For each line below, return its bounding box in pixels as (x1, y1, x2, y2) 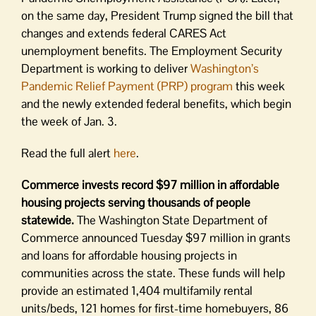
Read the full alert (21, 145, 114, 161)
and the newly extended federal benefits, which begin (21, 96, 291, 111)
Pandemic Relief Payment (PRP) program (21, 78, 233, 94)
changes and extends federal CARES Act (21, 25, 226, 41)
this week (233, 78, 285, 94)
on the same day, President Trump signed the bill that (21, 8, 293, 23)
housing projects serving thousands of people (21, 195, 250, 210)
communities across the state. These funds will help (21, 265, 285, 281)
